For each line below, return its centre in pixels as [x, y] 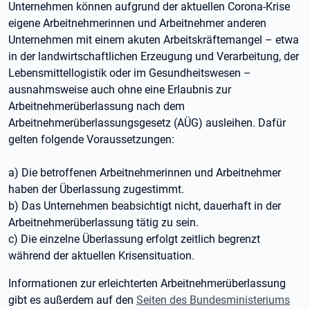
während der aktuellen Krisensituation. [101, 255]
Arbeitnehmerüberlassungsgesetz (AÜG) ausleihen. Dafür [147, 122]
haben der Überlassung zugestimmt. [96, 189]
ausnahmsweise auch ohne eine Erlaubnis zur [120, 89]
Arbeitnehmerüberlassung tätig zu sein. [103, 222]
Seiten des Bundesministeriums [213, 300]
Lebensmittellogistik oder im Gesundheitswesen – [130, 73]
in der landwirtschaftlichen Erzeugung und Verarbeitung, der [154, 56]
